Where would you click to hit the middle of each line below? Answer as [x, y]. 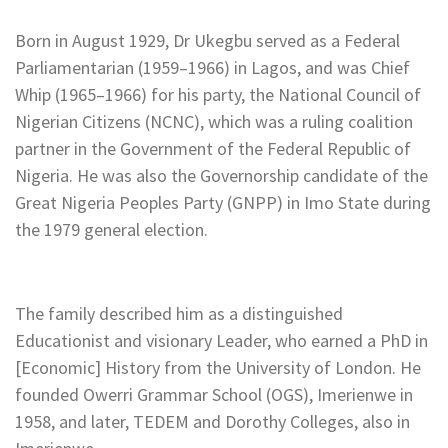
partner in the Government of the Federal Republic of [213, 149]
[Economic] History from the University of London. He [218, 368]
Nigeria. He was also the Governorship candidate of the [221, 176]
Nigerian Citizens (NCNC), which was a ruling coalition [214, 122]
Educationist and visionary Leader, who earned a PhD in [221, 341]
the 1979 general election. [111, 230]
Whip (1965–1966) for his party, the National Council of [218, 95]
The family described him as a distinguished [179, 314]
